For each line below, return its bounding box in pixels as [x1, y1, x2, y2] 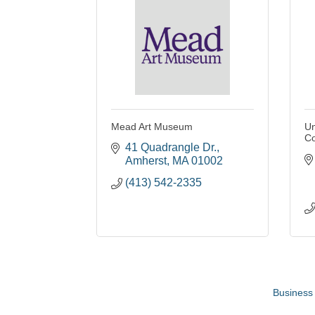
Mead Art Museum [111, 121, 193, 133]
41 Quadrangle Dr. [125, 141, 217, 154]
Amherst [125, 155, 167, 167]
